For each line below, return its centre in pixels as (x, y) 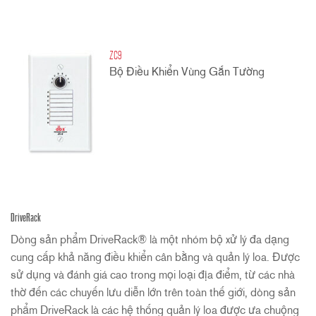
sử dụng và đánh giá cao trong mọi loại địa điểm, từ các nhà (153, 275)
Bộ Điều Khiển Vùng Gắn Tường (187, 73)
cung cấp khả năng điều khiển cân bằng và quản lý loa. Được (155, 258)
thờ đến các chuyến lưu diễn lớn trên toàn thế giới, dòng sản (153, 293)
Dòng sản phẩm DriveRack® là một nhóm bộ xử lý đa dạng (150, 240)
